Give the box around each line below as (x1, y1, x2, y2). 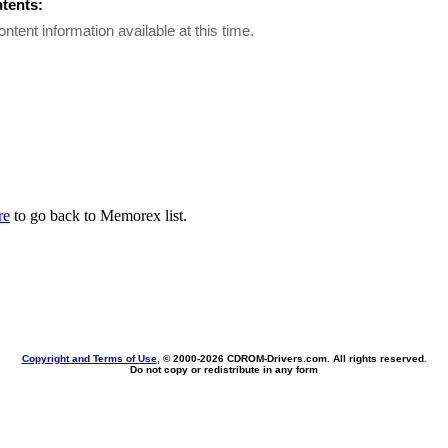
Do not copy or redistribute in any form (130, 364, 318, 375)
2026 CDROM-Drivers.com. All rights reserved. (199, 353, 427, 364)
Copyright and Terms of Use (21, 353, 157, 364)
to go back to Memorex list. (10, 207, 187, 224)
